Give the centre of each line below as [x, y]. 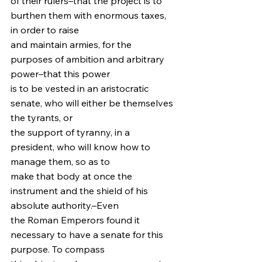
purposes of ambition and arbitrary [89, 59]
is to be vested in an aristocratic [81, 88]
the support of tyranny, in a [71, 132]
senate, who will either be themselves [93, 103]
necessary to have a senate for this [88, 235]
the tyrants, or [42, 118]
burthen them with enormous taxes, [89, 15]
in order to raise [45, 30]
